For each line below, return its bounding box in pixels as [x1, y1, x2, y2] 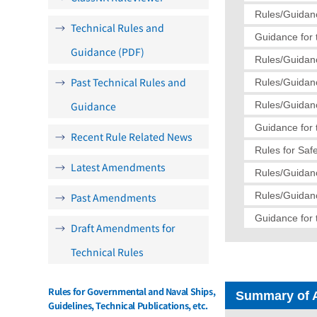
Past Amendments [71, 190, 156, 204]
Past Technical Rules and [71, 75, 186, 89]
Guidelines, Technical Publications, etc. [48, 299, 208, 312]
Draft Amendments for [71, 221, 175, 235]
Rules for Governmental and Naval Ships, [48, 284, 216, 298]
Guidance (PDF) [71, 45, 144, 59]
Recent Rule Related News [71, 129, 192, 144]
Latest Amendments [71, 160, 166, 174]
